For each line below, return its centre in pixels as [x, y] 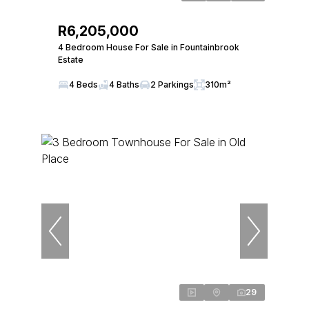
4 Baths [124, 84]
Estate [71, 60]
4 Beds [83, 84]
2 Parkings [172, 84]
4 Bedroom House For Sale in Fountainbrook [149, 47]
